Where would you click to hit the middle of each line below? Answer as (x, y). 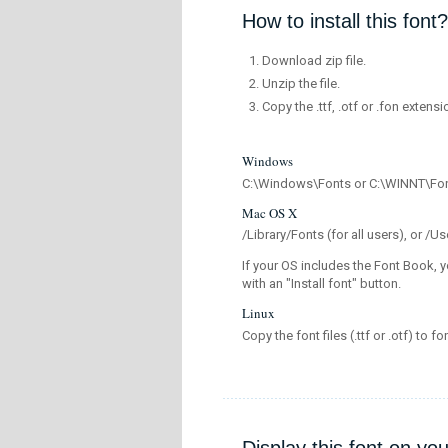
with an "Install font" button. (321, 284)
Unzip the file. (301, 84)
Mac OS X (269, 212)
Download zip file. (314, 61)
